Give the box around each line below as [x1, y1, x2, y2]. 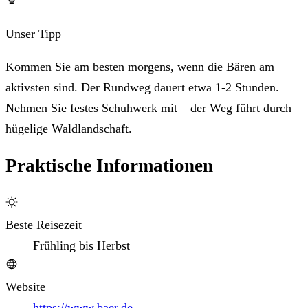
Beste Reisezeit [5, 217, 82, 232]
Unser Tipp [5, 26, 61, 41]
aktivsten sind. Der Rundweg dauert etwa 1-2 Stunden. [5, 80, 279, 94]
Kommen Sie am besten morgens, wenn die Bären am [5, 59, 274, 74]
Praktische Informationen [5, 155, 213, 177]
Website [5, 279, 45, 294]
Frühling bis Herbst [33, 238, 130, 252]
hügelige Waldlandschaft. [5, 121, 132, 135]
